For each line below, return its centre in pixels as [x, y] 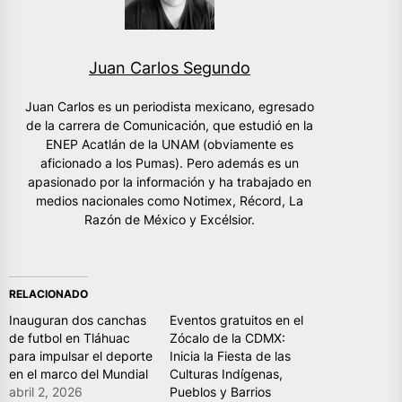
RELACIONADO [48, 293]
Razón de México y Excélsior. [170, 219]
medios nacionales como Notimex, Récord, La [170, 200]
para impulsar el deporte [81, 355]
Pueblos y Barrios [220, 391]
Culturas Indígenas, [226, 373]
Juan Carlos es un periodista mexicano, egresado [170, 106]
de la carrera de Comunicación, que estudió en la [170, 125]
